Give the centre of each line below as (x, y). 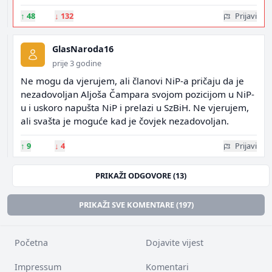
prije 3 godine (77, 63)
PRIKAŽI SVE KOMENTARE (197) (136, 205)
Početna (31, 243)
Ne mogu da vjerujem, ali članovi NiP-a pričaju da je (132, 81)
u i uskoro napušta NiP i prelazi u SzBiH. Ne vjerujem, (135, 107)
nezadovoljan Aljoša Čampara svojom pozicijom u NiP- (138, 94)
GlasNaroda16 (83, 49)
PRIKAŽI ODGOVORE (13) (141, 175)
